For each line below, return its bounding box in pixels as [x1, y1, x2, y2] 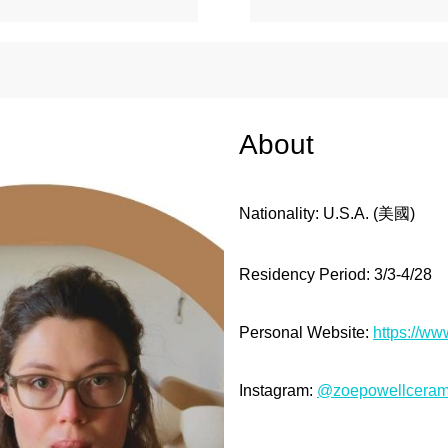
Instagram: [239, 382, 317, 399]
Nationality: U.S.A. [239, 205, 369, 222]
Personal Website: [239, 324, 373, 341]
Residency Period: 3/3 [239, 266, 396, 283]
